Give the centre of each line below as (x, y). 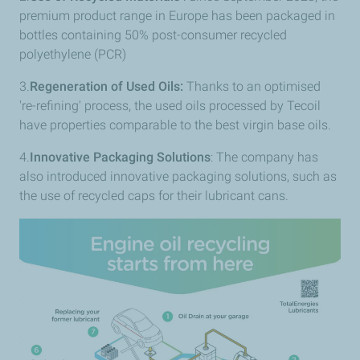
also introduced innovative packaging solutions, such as (178, 176)
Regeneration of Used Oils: (108, 86)
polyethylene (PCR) (73, 54)
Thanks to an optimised (254, 86)
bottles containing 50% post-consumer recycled (153, 35)
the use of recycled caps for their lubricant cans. (155, 196)
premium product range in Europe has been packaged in (177, 16)
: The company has (264, 157)
